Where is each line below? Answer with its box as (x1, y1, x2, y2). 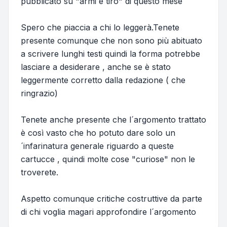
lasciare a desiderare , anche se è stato (21, 62, 171, 72)
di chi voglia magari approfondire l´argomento (21, 207, 196, 217)
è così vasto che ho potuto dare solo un (21, 128, 175, 138)
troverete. (21, 167, 58, 178)
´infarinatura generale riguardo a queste (21, 141, 174, 152)
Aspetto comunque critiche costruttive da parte (21, 194, 202, 204)
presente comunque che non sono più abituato (21, 35, 202, 46)
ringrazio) (21, 88, 58, 99)
